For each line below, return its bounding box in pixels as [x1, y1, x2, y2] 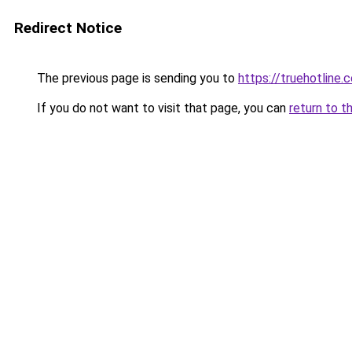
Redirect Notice [14, 19, 122, 37]
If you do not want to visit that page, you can [34, 101, 289, 115]
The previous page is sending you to [34, 71, 238, 86]
